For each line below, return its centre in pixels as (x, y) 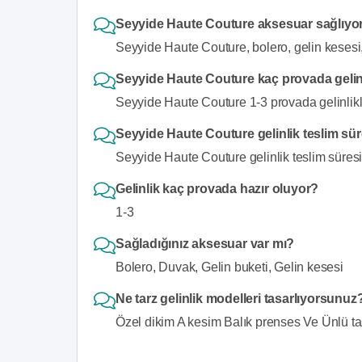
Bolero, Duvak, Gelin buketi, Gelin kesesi (229, 267)
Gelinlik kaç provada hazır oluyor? (217, 189)
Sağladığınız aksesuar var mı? (205, 244)
